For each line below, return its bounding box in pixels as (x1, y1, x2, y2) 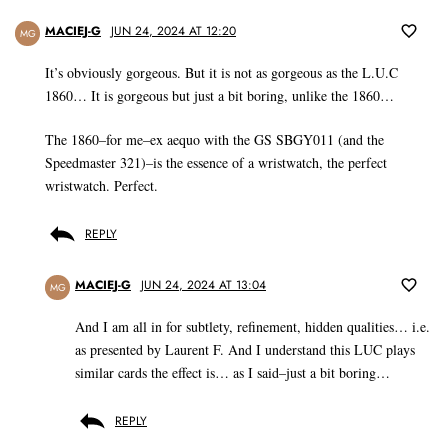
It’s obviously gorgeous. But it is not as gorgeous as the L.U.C (45, 63, 398, 83)
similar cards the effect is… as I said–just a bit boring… (75, 363, 390, 383)
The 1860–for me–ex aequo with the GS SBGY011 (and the (45, 130, 384, 150)
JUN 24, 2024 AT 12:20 (111, 22, 236, 41)
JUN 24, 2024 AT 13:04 (141, 276, 266, 295)
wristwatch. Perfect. (45, 176, 158, 196)
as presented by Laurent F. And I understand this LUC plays (75, 340, 415, 360)
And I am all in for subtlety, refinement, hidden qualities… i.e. (75, 317, 430, 337)
